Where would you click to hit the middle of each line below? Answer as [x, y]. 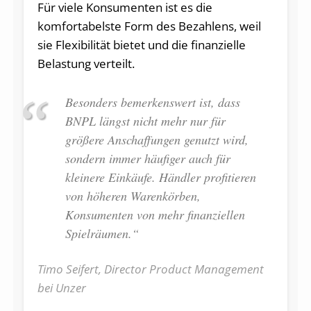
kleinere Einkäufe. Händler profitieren [160, 177]
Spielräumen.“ [102, 233]
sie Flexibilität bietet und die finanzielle [141, 44]
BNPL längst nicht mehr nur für [145, 120]
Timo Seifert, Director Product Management [150, 269]
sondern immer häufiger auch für [148, 158]
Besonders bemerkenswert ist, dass [152, 102]
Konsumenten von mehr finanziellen [155, 214]
